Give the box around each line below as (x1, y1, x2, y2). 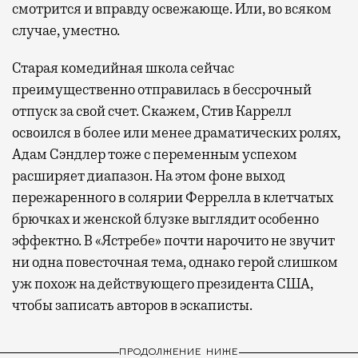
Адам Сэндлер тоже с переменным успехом (12, 145, 297, 163)
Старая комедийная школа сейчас (12, 58, 234, 77)
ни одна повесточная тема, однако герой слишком (12, 253, 338, 271)
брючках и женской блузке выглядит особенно (12, 209, 319, 228)
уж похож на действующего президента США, (12, 274, 313, 292)
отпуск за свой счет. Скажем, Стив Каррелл (12, 101, 292, 120)
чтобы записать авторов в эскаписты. (12, 296, 253, 314)
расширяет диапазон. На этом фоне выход (12, 166, 285, 185)
